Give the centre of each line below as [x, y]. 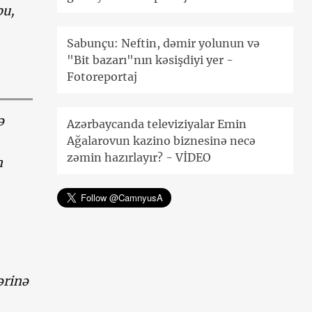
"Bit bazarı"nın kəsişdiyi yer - [150, 60]
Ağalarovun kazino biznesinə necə [162, 141]
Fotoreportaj [102, 77]
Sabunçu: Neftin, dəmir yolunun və [164, 44]
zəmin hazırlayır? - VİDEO [139, 158]
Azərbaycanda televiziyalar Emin [157, 124]
